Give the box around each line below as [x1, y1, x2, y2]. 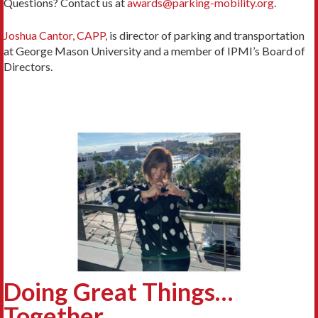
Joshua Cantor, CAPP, [4, 28, 107, 43]
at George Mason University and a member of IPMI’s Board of [4, 44, 305, 58]
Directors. [4, 60, 53, 74]
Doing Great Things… [4, 277, 233, 307]
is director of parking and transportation [107, 28, 305, 43]
